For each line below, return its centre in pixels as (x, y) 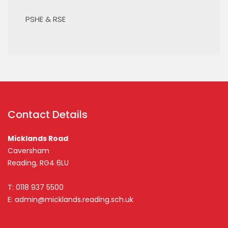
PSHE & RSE (46, 19)
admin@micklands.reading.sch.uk (74, 199)
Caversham (28, 151)
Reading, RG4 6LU (38, 163)
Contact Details (48, 115)
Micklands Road (38, 138)
